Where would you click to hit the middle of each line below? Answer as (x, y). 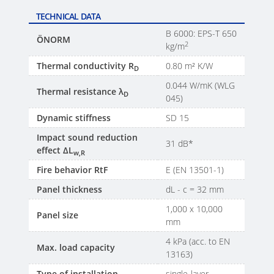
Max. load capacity (77, 248)
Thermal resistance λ (80, 92)
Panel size (58, 215)
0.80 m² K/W (191, 66)
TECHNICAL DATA (68, 17)
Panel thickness (70, 190)
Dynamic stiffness (74, 118)
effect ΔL (55, 150)
